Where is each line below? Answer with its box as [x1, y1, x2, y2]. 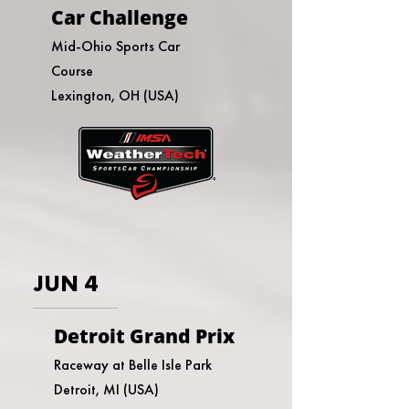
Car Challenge [51, 5, 188, 30]
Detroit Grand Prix [54, 323, 235, 349]
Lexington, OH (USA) [51, 86, 179, 105]
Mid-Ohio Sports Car [51, 37, 180, 56]
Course [51, 61, 93, 80]
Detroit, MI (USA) [54, 380, 159, 399]
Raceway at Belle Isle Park [54, 355, 212, 374]
